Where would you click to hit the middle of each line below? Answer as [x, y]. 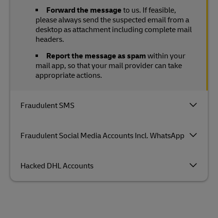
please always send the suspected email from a [112, 20]
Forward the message [84, 10]
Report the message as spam [96, 56]
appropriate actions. [69, 75]
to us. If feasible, [149, 10]
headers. [50, 39]
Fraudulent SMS [47, 106]
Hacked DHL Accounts [57, 166]
